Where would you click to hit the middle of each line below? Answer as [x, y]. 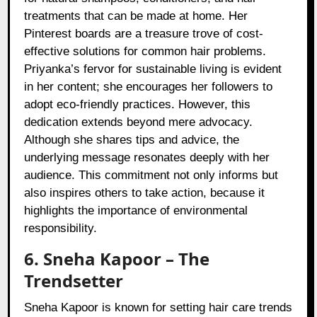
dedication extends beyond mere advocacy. [139, 122]
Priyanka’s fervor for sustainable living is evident [153, 69]
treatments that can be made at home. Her [136, 16]
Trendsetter [74, 281]
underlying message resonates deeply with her [147, 158]
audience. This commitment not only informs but [151, 175]
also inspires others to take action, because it [145, 193]
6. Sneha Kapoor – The [117, 259]
